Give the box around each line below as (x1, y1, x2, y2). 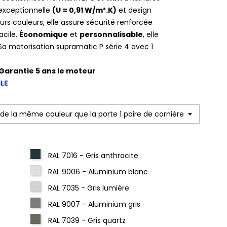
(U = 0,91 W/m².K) (52, 5, 117, 15)
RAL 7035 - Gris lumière (48, 183, 130, 193)
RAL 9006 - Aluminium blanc (48, 167, 148, 177)
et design (117, 5, 152, 15)
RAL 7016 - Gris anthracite (48, 150, 139, 161)
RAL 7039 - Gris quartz (48, 215, 126, 225)
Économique (19, 29, 68, 40)
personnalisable (80, 29, 143, 40)
